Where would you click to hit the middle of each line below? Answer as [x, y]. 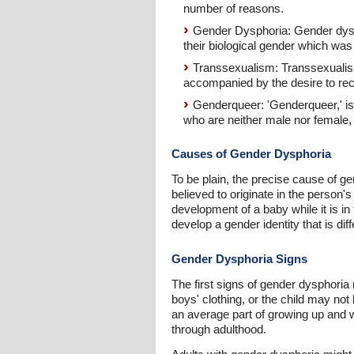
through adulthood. [219, 329]
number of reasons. [233, 8]
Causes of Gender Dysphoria [251, 154]
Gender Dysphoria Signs [239, 259]
